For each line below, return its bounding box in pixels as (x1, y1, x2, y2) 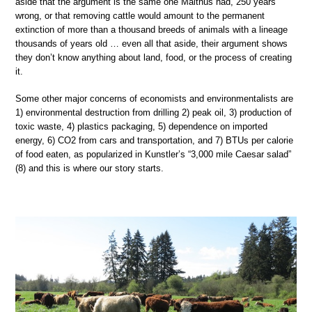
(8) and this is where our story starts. (15, 163, 164, 174)
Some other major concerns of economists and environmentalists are (15, 93, 293, 104)
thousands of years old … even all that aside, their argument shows (15, 38, 288, 49)
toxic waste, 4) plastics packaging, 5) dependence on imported (15, 121, 267, 132)
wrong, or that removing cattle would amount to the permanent (15, 10, 265, 21)
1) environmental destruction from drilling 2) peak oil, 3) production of (15, 107, 292, 118)
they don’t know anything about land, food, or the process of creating (15, 52, 292, 63)
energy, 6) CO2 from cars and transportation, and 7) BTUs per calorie (15, 135, 293, 146)
